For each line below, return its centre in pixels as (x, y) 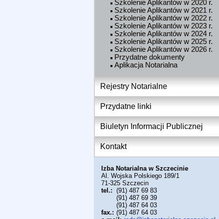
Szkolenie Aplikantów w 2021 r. (164, 10)
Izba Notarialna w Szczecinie (145, 168)
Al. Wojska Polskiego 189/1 (140, 175)
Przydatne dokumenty (150, 57)
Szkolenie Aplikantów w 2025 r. (164, 41)
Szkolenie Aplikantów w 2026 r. (164, 49)
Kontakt (113, 146)
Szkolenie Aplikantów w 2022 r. (164, 18)
